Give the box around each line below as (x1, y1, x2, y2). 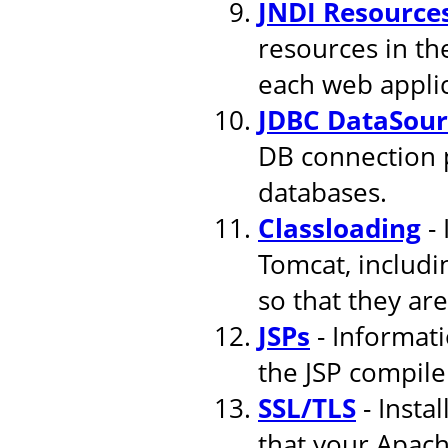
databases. (258, 173, 387, 210)
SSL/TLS (258, 389, 356, 426)
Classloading (258, 209, 421, 246)
